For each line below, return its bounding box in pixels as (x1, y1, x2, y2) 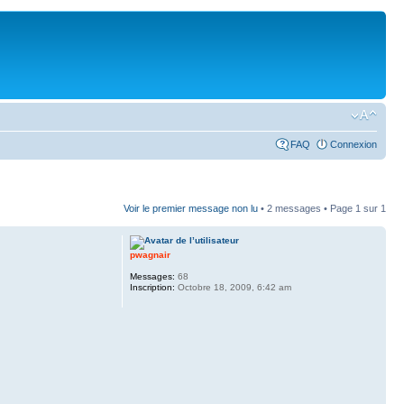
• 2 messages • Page (258, 203, 355, 214)
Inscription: (129, 282, 175, 292)
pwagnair (129, 250, 170, 260)
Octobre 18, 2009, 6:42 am (174, 282, 291, 292)
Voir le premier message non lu (124, 203, 258, 214)
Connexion (330, 139, 377, 150)
